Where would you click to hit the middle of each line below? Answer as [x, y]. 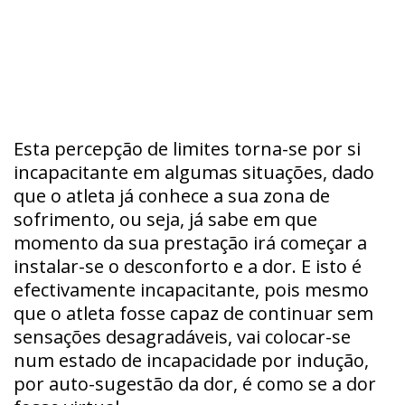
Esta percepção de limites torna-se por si [187, 148]
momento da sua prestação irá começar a [190, 242]
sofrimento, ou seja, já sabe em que [165, 219]
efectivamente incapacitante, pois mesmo [191, 289]
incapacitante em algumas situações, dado [194, 172]
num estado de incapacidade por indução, [191, 360]
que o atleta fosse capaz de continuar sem [193, 313]
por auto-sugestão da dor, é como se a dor [195, 383]
